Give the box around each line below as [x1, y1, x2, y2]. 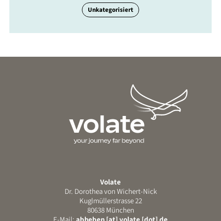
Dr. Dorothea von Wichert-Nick [64, 186, 157, 197]
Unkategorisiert [88, 5, 133, 14]
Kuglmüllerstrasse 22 [79, 195, 142, 206]
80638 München [87, 205, 134, 216]
